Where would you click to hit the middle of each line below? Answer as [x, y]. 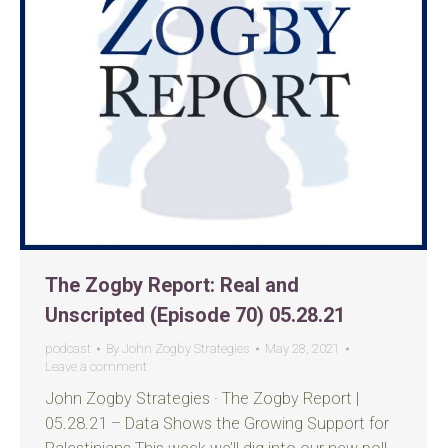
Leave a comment [96, 366]
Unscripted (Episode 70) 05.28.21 [195, 315]
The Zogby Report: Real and [172, 285]
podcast [68, 348]
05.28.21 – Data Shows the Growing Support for [217, 423]
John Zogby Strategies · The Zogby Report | [202, 398]
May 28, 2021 [302, 348]
